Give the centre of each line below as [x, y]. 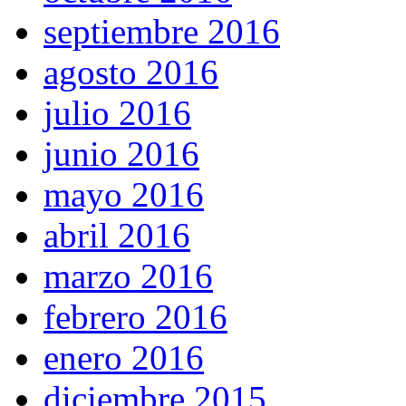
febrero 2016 [135, 317]
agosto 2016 [131, 72]
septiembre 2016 [162, 32]
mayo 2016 [124, 195]
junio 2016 [121, 154]
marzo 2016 [128, 276]
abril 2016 [117, 236]
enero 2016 [124, 358]
